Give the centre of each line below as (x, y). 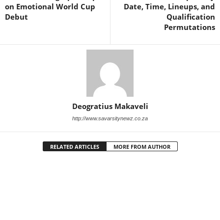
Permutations (190, 27)
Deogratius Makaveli (110, 106)
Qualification (191, 17)
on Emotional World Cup (50, 7)
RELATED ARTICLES (74, 147)
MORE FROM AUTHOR (142, 147)
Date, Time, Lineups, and (169, 7)
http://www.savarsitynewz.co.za (110, 119)
